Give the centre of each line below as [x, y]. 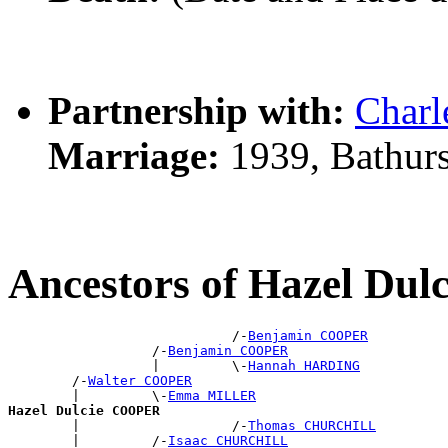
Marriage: [134, 156]
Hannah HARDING [304, 366]
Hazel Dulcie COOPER [84, 411]
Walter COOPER [140, 381]
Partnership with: [196, 111]
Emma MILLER [212, 396]
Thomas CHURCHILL [312, 426]
